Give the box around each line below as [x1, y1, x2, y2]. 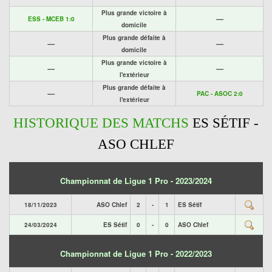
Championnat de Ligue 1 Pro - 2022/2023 [60, 248, 212, 259]
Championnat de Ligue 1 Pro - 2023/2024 [60, 175, 212, 186]
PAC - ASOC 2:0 [196, 89, 243, 98]
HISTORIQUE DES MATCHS [13, 115, 192, 131]
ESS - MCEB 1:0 [27, 15, 75, 23]
